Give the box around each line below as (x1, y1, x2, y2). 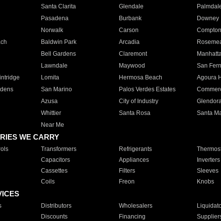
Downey (196, 15, 219, 22)
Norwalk (40, 27, 63, 34)
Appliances (118, 156, 149, 163)
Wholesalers (118, 202, 152, 209)
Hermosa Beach (118, 74, 162, 81)
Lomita (40, 74, 59, 81)
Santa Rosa (118, 110, 150, 116)
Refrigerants (118, 146, 152, 152)
